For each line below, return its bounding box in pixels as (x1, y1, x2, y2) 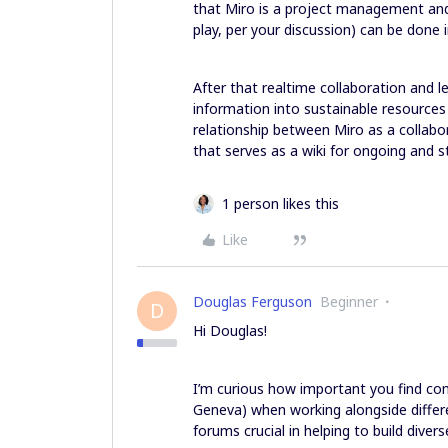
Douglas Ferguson (193, 291, 312, 311)
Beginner (320, 291, 378, 311)
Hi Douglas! (193, 320, 267, 340)
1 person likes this (222, 193, 339, 213)
